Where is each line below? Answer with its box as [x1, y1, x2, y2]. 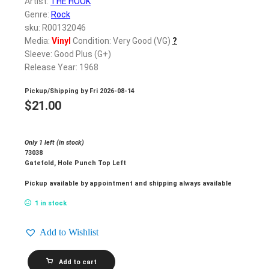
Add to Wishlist [40, 226, 98, 237]
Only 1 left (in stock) [25, 138, 84, 147]
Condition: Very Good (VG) [71, 36, 171, 46]
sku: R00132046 [25, 23, 86, 33]
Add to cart [59, 258, 97, 266]
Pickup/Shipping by [25, 86, 89, 95]
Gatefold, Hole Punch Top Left [25, 159, 126, 167]
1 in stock [34, 199, 67, 208]
